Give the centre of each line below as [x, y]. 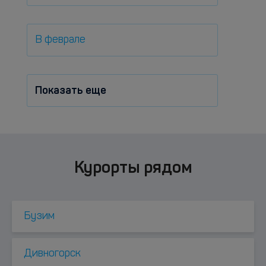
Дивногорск [52, 254]
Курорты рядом [133, 167]
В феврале [60, 40]
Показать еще [71, 90]
